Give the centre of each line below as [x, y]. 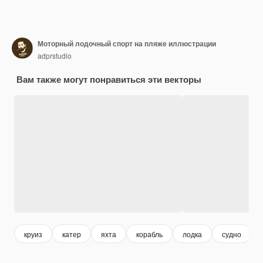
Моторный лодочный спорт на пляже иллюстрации [127, 43]
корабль [149, 234]
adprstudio [55, 55]
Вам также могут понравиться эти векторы [109, 80]
